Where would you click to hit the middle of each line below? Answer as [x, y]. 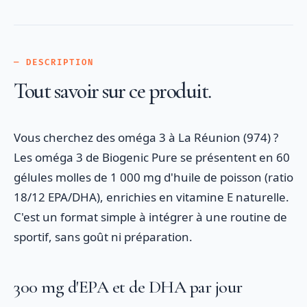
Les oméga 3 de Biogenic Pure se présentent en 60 [152, 157]
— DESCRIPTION [54, 63]
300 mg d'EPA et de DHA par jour [128, 287]
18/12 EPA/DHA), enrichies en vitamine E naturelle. [151, 197]
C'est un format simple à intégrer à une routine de [150, 217]
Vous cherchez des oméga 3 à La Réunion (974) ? [146, 137]
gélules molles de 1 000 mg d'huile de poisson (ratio [153, 177]
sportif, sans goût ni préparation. [103, 237]
